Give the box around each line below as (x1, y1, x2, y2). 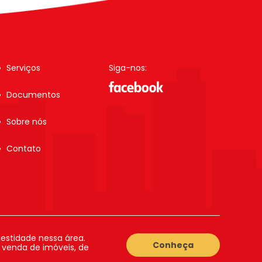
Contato (6, 143, 41, 154)
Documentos (6, 89, 60, 101)
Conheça (153, 239, 194, 251)
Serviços (6, 62, 40, 74)
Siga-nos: (108, 62, 147, 74)
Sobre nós (6, 116, 47, 127)
